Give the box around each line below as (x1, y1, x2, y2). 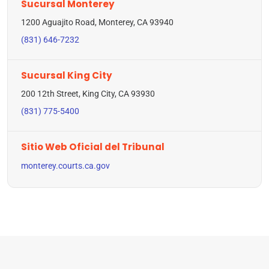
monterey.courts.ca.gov (21, 161, 110, 172)
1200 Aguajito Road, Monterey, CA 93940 (21, 17, 174, 28)
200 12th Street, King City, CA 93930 (21, 89, 155, 100)
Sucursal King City (21, 69, 112, 82)
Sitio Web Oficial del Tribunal (21, 141, 165, 154)
